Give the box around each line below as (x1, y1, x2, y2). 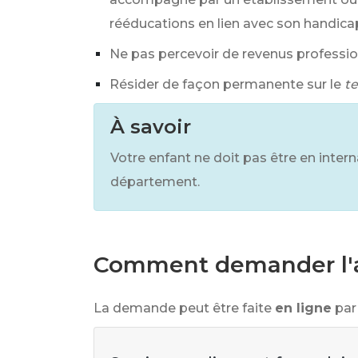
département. (110, 174, 200, 189)
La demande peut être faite (93, 300, 272, 316)
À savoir (110, 115, 191, 138)
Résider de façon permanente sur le (109, 77, 341, 92)
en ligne (275, 300, 332, 316)
